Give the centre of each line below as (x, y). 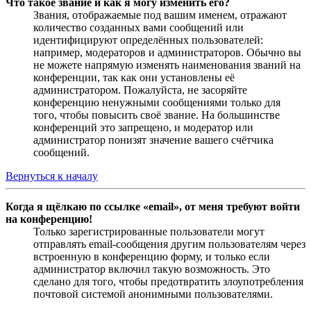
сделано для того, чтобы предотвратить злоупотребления (168, 281)
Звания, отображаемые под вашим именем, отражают (160, 15)
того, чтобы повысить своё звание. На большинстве (157, 115)
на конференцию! (49, 219)
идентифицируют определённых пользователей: (148, 40)
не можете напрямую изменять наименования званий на (167, 65)
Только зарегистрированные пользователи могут (149, 231)
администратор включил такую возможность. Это (152, 269)
